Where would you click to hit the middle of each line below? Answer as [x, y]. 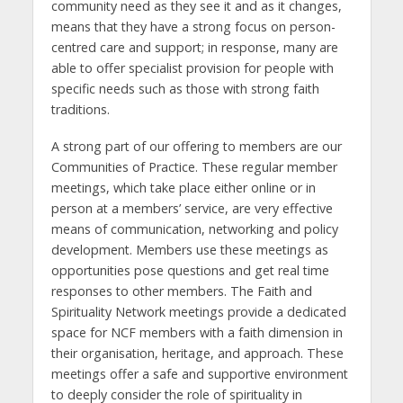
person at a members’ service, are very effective [192, 208]
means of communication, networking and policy [194, 228]
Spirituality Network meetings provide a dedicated [198, 311]
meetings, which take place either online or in [183, 187]
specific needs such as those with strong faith [185, 88]
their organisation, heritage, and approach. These [197, 353]
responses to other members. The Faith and [181, 291]
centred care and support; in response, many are [194, 47]
